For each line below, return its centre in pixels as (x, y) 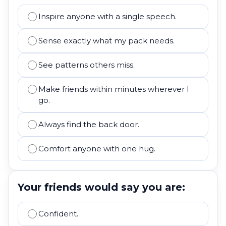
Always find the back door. (89, 124)
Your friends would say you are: (101, 187)
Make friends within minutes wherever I (114, 89)
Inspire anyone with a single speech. (107, 16)
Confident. (58, 214)
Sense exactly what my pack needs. (106, 41)
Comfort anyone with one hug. (97, 149)
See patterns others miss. (87, 65)
